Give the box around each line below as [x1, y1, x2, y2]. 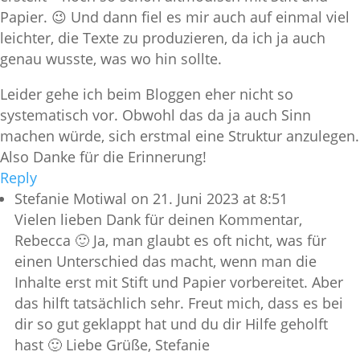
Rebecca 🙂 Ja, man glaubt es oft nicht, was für [14, 231, 326, 251]
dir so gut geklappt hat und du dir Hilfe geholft [14, 314, 328, 334]
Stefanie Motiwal [14, 189, 127, 209]
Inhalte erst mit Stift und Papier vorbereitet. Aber [14, 272, 343, 292]
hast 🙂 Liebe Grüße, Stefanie [14, 335, 210, 355]
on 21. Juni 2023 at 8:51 [131, 189, 288, 209]
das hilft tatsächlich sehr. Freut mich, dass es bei [14, 293, 343, 313]
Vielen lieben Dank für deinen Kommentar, [14, 210, 302, 230]
